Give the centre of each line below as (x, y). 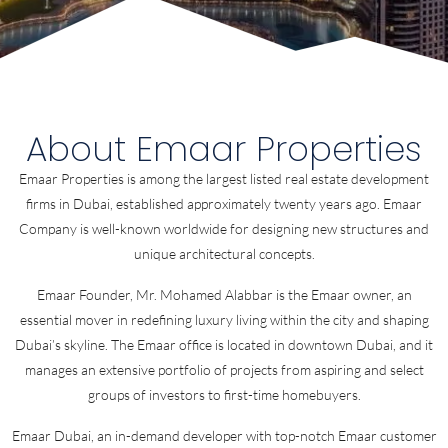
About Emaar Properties (224, 149)
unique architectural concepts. (224, 253)
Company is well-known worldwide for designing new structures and (224, 228)
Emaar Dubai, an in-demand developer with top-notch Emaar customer (224, 435)
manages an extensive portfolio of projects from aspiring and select (224, 369)
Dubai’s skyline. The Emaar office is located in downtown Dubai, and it (224, 344)
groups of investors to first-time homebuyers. (224, 394)
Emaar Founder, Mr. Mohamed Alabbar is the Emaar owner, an (224, 294)
